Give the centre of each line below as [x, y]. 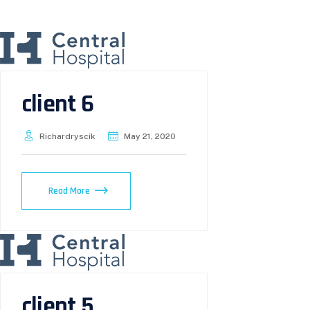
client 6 [58, 104]
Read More [69, 191]
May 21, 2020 [150, 136]
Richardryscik [67, 136]
